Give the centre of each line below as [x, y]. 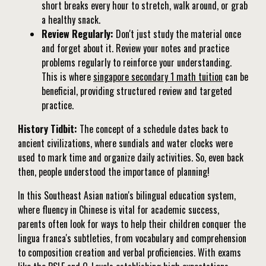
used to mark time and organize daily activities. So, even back [131, 158]
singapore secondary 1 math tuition [158, 77]
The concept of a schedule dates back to [153, 129]
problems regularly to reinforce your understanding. [137, 63]
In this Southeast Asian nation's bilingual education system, [127, 196]
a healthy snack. [71, 20]
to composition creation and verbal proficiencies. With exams [129, 253]
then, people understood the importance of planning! [114, 172]
